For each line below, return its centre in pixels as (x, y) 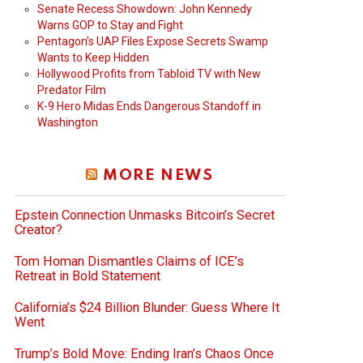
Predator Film (72, 90)
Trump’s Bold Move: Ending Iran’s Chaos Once (144, 353)
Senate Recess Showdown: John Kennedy (145, 9)
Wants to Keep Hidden (93, 57)
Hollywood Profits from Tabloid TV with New (149, 73)
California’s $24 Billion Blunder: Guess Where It (147, 307)
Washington (68, 122)
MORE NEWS (158, 175)
